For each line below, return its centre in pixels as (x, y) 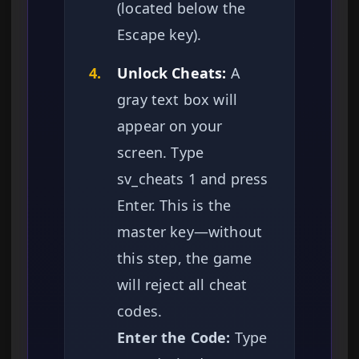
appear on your (170, 126)
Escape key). (159, 35)
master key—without (190, 232)
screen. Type (161, 153)
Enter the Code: (174, 338)
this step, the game (185, 258)
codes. (140, 311)
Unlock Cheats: (172, 73)
